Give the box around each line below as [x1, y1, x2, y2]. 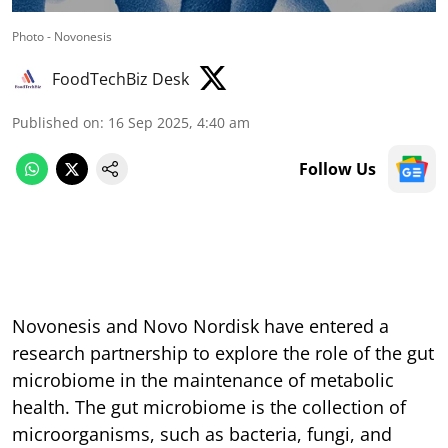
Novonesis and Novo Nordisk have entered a [12, 313, 389, 338]
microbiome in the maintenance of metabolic [12, 367, 394, 392]
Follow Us [299, 157, 376, 180]
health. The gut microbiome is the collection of [12, 394, 406, 419]
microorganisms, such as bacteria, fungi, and [12, 421, 392, 446]
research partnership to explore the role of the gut [12, 340, 434, 365]
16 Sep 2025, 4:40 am [108, 112, 250, 132]
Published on [12, 112, 100, 132]
